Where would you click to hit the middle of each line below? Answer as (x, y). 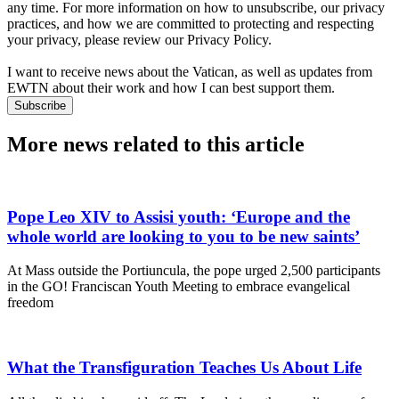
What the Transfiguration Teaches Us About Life (184, 367)
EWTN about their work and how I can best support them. (171, 88)
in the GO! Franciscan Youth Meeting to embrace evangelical (179, 287)
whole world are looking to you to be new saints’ (183, 236)
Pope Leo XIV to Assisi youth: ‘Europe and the (179, 216)
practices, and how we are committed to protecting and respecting (191, 24)
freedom (30, 303)
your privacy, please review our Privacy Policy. (139, 40)
